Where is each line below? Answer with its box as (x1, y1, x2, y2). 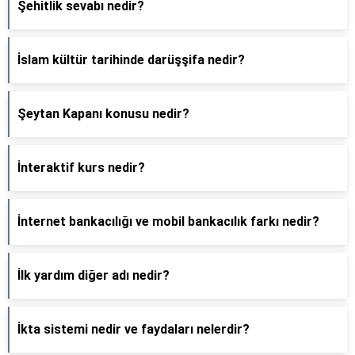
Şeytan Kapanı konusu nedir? (17, 106, 189, 121)
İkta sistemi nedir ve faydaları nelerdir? (17, 322, 250, 337)
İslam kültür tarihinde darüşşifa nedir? (17, 52, 245, 67)
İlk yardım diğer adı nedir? (17, 268, 170, 283)
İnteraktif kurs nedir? (17, 160, 145, 175)
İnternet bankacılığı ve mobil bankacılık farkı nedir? (17, 214, 319, 229)
